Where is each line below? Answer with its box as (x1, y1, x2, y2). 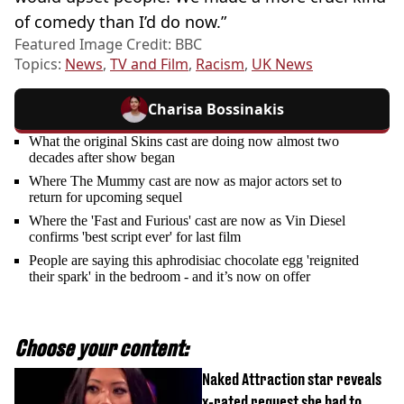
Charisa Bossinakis (147, 98, 284, 119)
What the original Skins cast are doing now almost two (29, 133, 339, 149)
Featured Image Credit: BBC (14, 33, 202, 54)
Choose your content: (14, 335, 188, 361)
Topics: (14, 53, 65, 74)
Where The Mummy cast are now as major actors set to (29, 172, 342, 188)
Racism (196, 53, 244, 74)
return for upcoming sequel (29, 188, 182, 205)
